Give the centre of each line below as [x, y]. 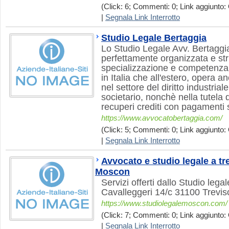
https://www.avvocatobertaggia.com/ [162, 118]
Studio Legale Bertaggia [154, 38]
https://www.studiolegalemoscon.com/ [164, 203]
